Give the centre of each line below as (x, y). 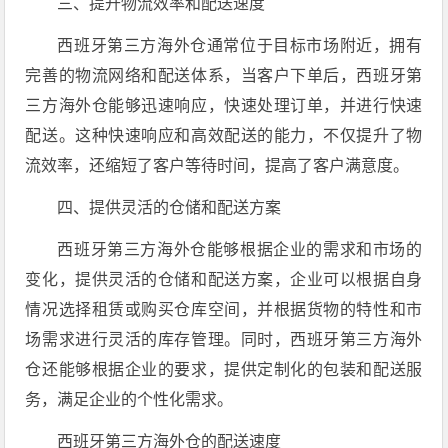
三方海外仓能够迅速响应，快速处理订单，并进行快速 (224, 105)
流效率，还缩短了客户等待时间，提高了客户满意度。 (217, 165)
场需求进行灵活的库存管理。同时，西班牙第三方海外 (224, 339)
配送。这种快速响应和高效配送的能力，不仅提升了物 (224, 135)
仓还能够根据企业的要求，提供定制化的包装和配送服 (224, 369)
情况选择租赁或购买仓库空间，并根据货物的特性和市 (224, 309)
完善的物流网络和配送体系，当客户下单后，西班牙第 (224, 75)
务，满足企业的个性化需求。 (129, 399)
